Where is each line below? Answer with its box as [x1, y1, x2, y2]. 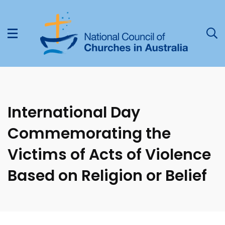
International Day [8, 102, 140, 123]
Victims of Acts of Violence [8, 144, 211, 165]
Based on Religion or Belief [8, 165, 207, 186]
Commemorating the [8, 123, 171, 144]
